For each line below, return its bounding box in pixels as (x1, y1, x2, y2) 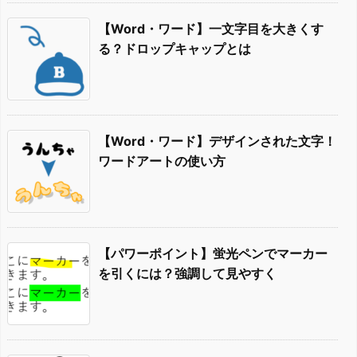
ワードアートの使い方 (98, 152, 226, 169)
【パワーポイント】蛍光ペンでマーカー (98, 245, 328, 261)
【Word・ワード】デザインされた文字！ (98, 132, 336, 149)
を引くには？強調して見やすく (98, 265, 277, 281)
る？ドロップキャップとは (98, 40, 251, 57)
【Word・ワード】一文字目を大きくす (98, 20, 324, 37)
